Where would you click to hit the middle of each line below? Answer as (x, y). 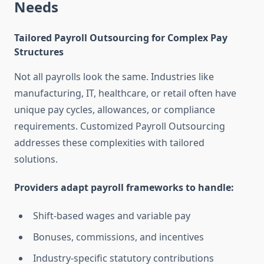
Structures (39, 52)
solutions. (36, 159)
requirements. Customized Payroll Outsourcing (120, 126)
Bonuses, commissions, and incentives (118, 237)
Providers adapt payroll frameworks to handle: (124, 188)
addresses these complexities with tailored (109, 143)
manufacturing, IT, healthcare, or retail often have (125, 93)
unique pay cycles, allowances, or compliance (115, 110)
